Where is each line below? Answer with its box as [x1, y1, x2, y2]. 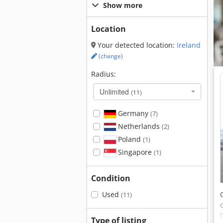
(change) [97, 52, 123, 60]
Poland [115, 134, 143, 144]
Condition [91, 173, 130, 184]
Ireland [177, 40, 201, 50]
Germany [115, 109, 150, 118]
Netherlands [115, 121, 162, 131]
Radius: [91, 69, 116, 79]
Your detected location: [96, 40, 177, 50]
